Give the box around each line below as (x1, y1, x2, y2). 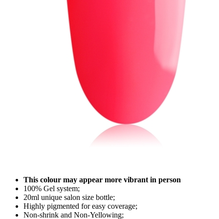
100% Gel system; (23, 184, 80, 193)
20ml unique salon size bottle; (23, 193, 115, 202)
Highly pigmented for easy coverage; (23, 202, 137, 211)
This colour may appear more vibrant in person (23, 175, 181, 184)
